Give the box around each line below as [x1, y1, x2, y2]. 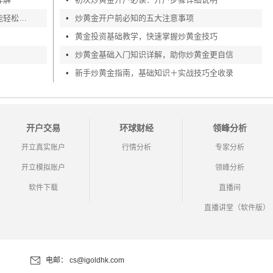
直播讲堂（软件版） [204, 204, 270, 212]
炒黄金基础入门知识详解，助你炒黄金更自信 [75, 50, 234, 59]
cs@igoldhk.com [69, 256, 124, 264]
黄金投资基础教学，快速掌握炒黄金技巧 [75, 32, 218, 41]
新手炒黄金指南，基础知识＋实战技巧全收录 [75, 68, 234, 77]
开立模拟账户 [21, 163, 66, 172]
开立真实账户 [21, 143, 66, 152]
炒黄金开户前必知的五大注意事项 [75, 13, 194, 23]
